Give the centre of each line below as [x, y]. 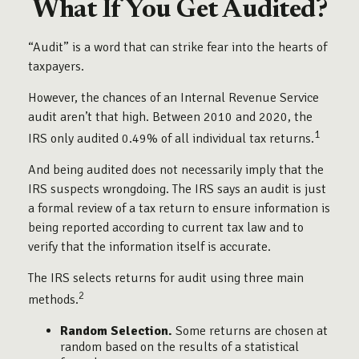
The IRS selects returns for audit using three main [166, 278]
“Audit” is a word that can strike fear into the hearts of [177, 47]
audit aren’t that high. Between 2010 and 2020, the [170, 117]
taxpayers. [56, 67]
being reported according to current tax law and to [166, 228]
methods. [53, 300]
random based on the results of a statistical [179, 347]
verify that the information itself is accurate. [149, 247]
